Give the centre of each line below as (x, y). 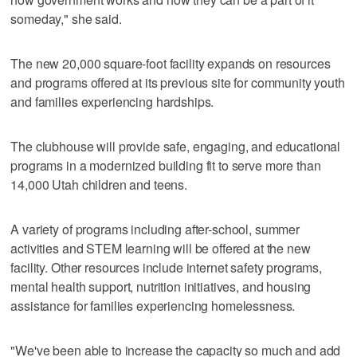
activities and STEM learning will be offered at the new (161, 248)
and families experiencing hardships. (112, 101)
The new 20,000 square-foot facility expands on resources (171, 63)
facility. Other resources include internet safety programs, (167, 267)
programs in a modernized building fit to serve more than (166, 165)
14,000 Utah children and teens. (99, 184)
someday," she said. (66, 18)
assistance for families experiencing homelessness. (153, 305)
